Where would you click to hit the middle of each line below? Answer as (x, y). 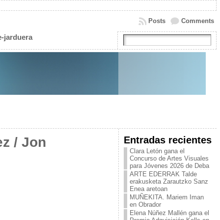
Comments (197, 21)
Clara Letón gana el (157, 151)
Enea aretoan (148, 189)
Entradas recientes (167, 140)
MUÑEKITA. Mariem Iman (166, 197)
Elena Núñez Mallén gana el (169, 213)
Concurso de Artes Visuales (169, 158)
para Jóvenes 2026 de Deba (169, 166)
